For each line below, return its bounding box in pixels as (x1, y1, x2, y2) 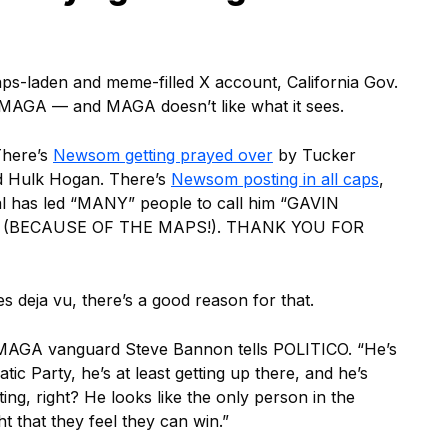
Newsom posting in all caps (171, 169, 379, 189)
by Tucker (273, 145, 356, 165)
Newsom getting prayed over (53, 145, 273, 165)
